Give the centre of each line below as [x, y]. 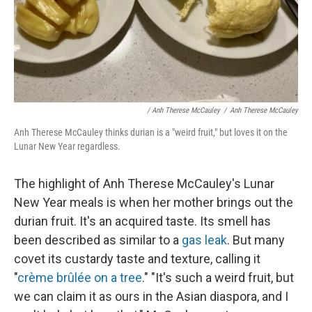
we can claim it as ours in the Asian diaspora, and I [151, 296]
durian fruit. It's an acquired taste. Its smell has [142, 221]
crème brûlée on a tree [80, 277]
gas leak [204, 240]
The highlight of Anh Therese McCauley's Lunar [144, 183]
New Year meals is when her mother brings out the [154, 202]
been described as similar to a [98, 240]
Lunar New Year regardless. [67, 146]
